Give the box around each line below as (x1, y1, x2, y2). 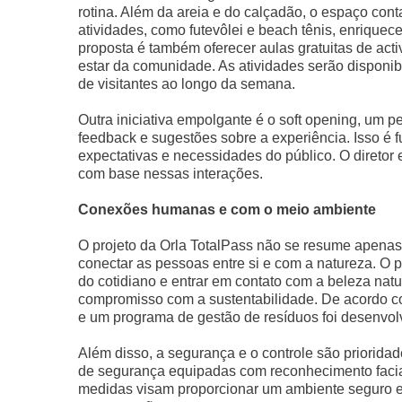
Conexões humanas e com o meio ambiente (78, 202, 376, 217)
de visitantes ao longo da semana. (78, 76, 295, 92)
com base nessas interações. (78, 166, 263, 181)
